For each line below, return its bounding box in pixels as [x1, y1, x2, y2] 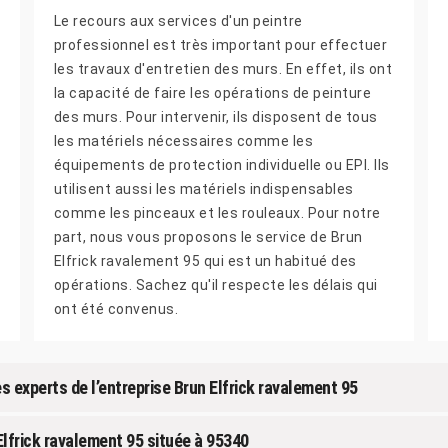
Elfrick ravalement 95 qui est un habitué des [53, 252, 357, 269]
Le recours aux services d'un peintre [53, 12, 303, 29]
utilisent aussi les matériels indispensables [53, 180, 354, 197]
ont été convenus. [53, 300, 179, 317]
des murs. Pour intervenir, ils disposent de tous [53, 108, 378, 125]
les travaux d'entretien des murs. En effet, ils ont [53, 60, 393, 77]
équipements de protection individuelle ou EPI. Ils [53, 156, 390, 173]
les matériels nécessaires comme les [53, 132, 314, 149]
